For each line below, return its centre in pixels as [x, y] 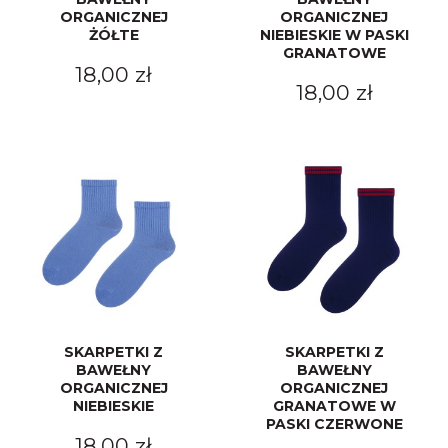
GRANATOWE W [334, 406]
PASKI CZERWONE [334, 424]
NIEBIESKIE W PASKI [334, 35]
